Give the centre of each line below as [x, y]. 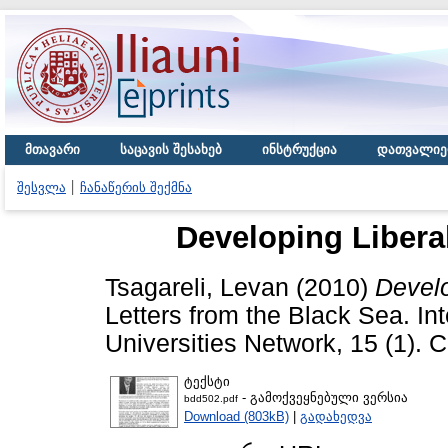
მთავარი [52, 149]
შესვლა [41, 187]
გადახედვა [336, 416]
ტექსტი [207, 381]
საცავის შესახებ [171, 149]
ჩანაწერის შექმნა [136, 187]
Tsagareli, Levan [197, 287]
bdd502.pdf [211, 398]
